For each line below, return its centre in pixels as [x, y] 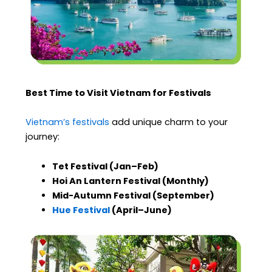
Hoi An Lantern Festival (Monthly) [131, 181]
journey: [43, 136]
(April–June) [141, 210]
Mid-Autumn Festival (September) [134, 196]
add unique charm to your [169, 122]
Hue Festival [81, 210]
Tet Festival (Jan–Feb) [106, 167]
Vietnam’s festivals [68, 122]
